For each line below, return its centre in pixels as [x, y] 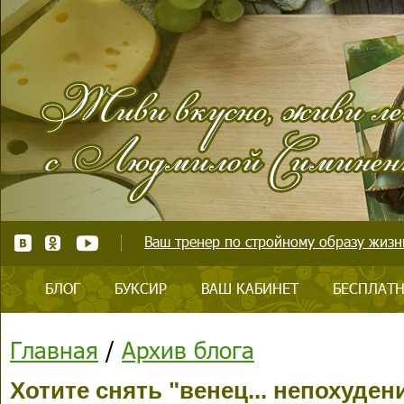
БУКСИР [141, 288]
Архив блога [188, 349]
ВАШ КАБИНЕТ [250, 288]
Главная [54, 349]
